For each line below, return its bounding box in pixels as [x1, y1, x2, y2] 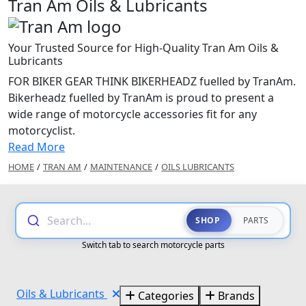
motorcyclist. [8, 122, 75, 138]
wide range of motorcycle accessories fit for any [8, 106, 257, 122]
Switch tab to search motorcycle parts [81, 238, 225, 251]
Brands [215, 288, 255, 303]
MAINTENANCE [90, 160, 152, 173]
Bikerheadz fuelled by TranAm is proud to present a [8, 89, 274, 105]
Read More [8, 139, 65, 154]
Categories [135, 288, 194, 303]
